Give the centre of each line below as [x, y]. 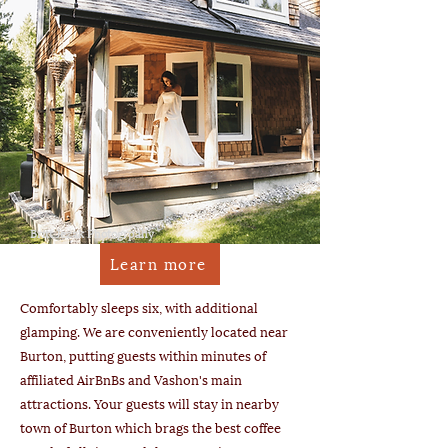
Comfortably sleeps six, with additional [139, 308]
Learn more [158, 264]
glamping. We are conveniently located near [154, 332]
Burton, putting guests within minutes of [143, 356]
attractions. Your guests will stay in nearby [149, 404]
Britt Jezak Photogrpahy [92, 234]
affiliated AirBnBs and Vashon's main [131, 380]
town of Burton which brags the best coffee [150, 428]
